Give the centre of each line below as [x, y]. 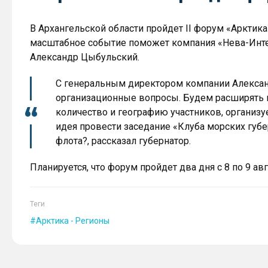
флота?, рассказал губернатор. [123, 141]
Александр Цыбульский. [85, 57]
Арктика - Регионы [73, 221]
